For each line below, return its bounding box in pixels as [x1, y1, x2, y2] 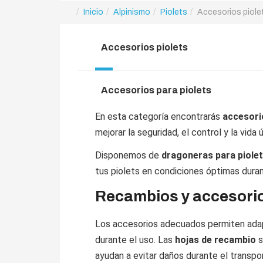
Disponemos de [95, 150, 161, 161]
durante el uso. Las [95, 234, 175, 245]
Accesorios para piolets [101, 85, 211, 95]
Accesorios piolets [101, 42, 188, 52]
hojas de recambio [175, 234, 256, 245]
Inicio [83, 8, 103, 16]
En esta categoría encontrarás [95, 111, 222, 122]
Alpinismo [113, 8, 150, 16]
